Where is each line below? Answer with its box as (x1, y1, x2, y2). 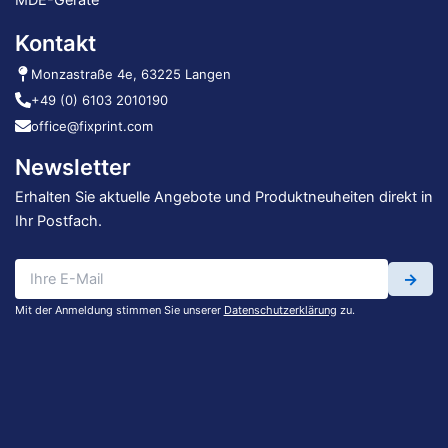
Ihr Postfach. (14, 212, 102, 231)
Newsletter (14, 154, 131, 181)
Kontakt (14, 30, 96, 57)
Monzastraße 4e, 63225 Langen (30, 66, 231, 83)
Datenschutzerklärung (223, 302, 337, 317)
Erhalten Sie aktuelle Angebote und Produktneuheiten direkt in (14, 188, 433, 207)
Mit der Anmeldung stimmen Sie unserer (14, 302, 224, 317)
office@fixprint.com (30, 118, 153, 135)
